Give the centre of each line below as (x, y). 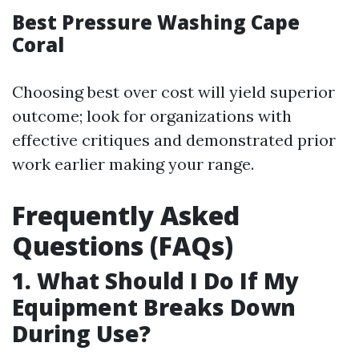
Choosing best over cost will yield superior (173, 92)
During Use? (81, 333)
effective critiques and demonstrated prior (174, 140)
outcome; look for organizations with (152, 116)
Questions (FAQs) (123, 246)
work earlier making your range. (133, 164)
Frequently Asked (126, 215)
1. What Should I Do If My (155, 280)
